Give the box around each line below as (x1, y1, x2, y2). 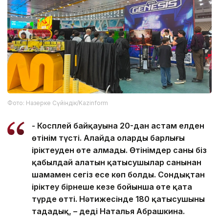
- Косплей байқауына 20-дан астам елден (32, 121, 204, 131)
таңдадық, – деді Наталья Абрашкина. (32, 206, 185, 217)
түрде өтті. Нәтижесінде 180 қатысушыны (32, 194, 205, 204)
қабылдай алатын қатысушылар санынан (32, 157, 201, 168)
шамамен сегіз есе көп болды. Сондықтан (32, 170, 205, 180)
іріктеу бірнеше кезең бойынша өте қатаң (32, 182, 192, 192)
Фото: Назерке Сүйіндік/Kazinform (7, 99, 108, 107)
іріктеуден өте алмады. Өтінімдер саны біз (32, 145, 207, 155)
